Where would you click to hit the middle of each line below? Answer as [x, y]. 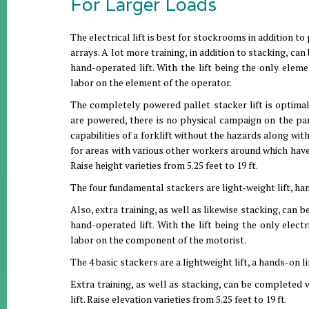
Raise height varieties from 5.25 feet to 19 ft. [164, 165]
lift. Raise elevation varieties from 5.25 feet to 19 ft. [179, 299]
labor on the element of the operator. [151, 82]
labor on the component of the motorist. [158, 240]
